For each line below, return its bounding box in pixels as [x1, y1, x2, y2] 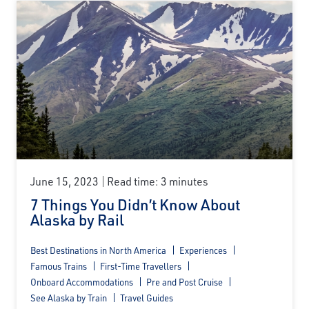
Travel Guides [120, 292, 173, 304]
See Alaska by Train [30, 292, 107, 304]
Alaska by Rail [30, 210, 124, 230]
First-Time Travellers [100, 260, 181, 272]
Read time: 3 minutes [107, 174, 208, 189]
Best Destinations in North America [30, 244, 166, 257]
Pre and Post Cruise [146, 276, 223, 288]
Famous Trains [30, 260, 87, 272]
